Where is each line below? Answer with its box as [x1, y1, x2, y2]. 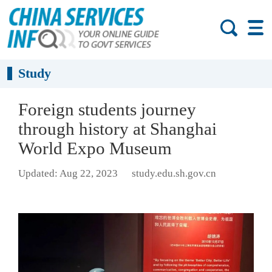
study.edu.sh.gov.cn [131, 168, 216, 180]
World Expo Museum [18, 138, 172, 158]
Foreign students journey [18, 100, 196, 119]
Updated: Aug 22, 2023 [18, 168, 118, 180]
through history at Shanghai [18, 119, 217, 138]
